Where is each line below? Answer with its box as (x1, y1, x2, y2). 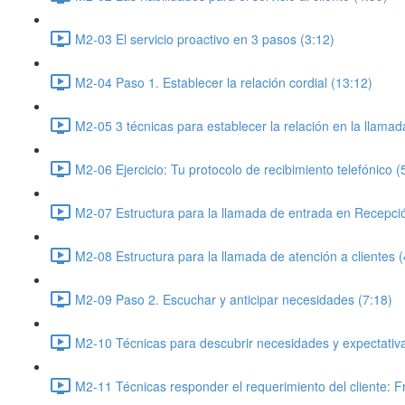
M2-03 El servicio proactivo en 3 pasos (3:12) (75, 29, 334, 48)
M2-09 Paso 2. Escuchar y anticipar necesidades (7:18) (75, 289, 392, 308)
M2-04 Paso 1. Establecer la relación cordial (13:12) (75, 72, 372, 91)
